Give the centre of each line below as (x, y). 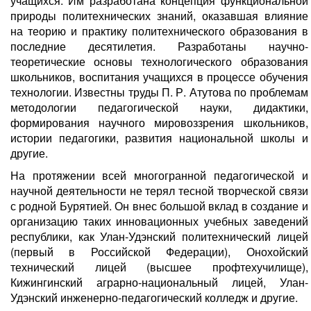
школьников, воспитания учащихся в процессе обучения (159, 77)
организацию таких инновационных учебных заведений (159, 221)
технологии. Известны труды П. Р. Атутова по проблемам (159, 92)
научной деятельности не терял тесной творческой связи (159, 191)
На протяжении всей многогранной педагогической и (159, 176)
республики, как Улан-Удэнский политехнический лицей (159, 237)
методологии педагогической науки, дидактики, (159, 108)
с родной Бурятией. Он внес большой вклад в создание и (159, 206)
